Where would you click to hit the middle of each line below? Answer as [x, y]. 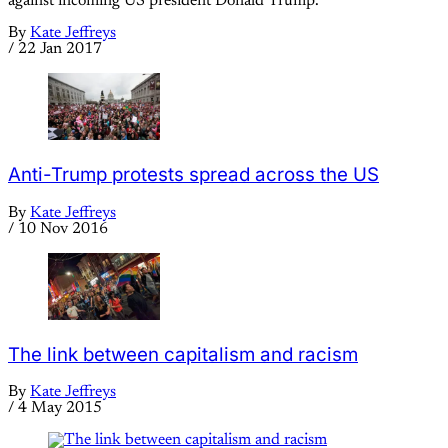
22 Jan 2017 [60, 49]
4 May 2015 [60, 408]
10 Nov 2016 [63, 228]
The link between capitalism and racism [183, 354]
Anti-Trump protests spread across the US [193, 175]
